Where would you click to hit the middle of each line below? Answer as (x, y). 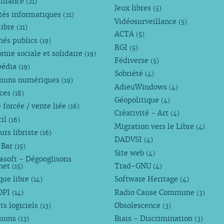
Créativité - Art (143, 113)
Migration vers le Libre (155, 127)
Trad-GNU (134, 166)
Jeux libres (134, 8)
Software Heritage (147, 179)
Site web (130, 153)
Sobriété (130, 74)
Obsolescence (139, 205)
